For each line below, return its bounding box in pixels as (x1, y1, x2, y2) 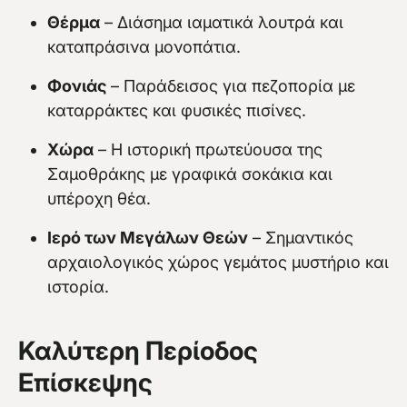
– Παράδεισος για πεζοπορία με (106, 76, 355, 96)
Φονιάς (47, 76, 106, 96)
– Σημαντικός (248, 228, 353, 248)
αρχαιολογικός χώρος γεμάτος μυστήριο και (47, 253, 389, 273)
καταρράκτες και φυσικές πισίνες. (47, 101, 306, 121)
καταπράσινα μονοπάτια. (47, 37, 241, 57)
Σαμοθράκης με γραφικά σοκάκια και (47, 164, 333, 184)
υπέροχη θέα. (47, 189, 151, 209)
